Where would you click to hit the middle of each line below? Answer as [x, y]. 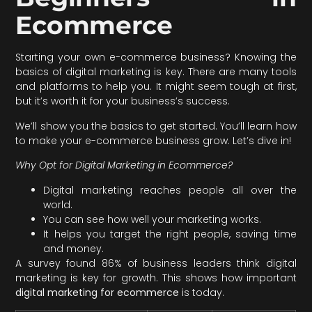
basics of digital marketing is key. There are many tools [156, 72]
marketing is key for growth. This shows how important [156, 278]
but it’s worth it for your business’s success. [123, 101]
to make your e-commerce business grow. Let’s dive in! [154, 140]
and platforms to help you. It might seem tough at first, [156, 87]
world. [58, 204]
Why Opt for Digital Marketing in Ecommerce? [124, 165]
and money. [74, 248]
